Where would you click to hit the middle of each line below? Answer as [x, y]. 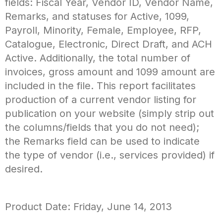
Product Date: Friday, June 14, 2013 [88, 206]
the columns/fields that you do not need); [102, 127]
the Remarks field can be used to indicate [102, 141]
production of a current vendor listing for [101, 99]
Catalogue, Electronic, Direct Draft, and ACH [109, 44]
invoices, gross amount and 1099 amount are [110, 72]
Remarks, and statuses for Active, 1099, [97, 16]
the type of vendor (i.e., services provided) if [110, 155]
